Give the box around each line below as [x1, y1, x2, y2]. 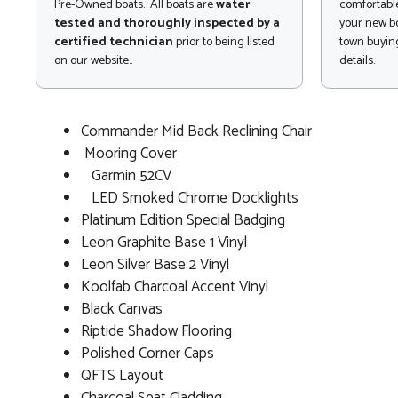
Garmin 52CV [81, 163, 171, 188]
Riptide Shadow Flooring [81, 318, 232, 344]
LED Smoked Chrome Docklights [81, 185, 309, 211]
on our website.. [54, 51, 132, 72]
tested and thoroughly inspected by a [54, 13, 280, 35]
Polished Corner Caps [81, 340, 214, 366]
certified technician [54, 32, 173, 53]
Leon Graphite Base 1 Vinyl [81, 229, 247, 255]
